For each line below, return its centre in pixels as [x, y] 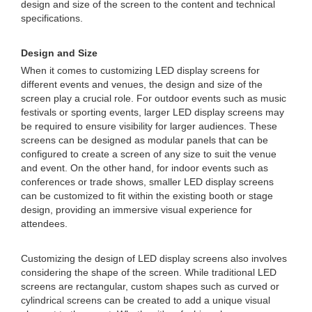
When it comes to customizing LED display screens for [140, 70]
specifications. [52, 18]
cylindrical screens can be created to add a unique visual [146, 300]
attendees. [44, 224]
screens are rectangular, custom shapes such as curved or [150, 286]
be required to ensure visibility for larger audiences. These [149, 126]
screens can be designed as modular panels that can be [145, 140]
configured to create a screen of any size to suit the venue [149, 154]
